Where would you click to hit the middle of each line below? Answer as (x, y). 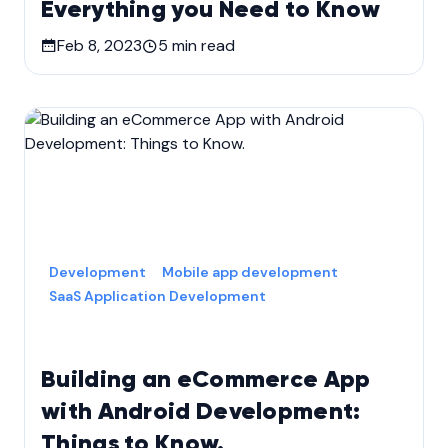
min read (201, 45)
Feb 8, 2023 (99, 45)
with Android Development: (201, 412)
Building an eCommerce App (206, 380)
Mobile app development (250, 272)
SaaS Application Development (157, 296)
